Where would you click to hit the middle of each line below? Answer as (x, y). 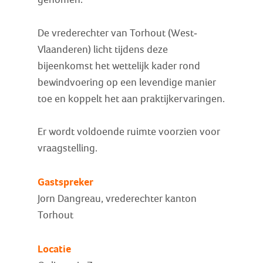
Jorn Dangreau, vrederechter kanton (117, 199)
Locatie (55, 249)
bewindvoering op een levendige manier (127, 82)
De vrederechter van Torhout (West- (118, 33)
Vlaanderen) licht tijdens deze (103, 49)
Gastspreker (66, 182)
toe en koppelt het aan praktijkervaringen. (131, 99)
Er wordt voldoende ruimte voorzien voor (129, 132)
